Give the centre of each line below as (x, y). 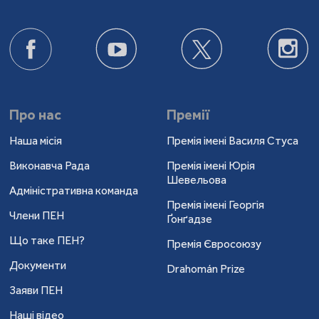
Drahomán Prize (205, 268)
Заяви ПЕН (36, 290)
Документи (38, 265)
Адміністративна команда (74, 190)
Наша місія (36, 140)
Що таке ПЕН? (47, 240)
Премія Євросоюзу (214, 244)
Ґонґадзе (189, 219)
